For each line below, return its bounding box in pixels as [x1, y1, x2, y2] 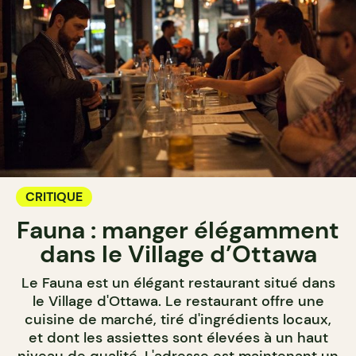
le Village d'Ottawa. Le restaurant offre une [32, 291, 324, 311]
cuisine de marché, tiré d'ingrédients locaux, [25, 309, 331, 329]
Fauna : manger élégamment [17, 214, 339, 246]
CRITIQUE [25, 188, 83, 205]
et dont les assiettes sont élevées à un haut [28, 327, 328, 347]
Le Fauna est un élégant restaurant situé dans [21, 273, 335, 292]
